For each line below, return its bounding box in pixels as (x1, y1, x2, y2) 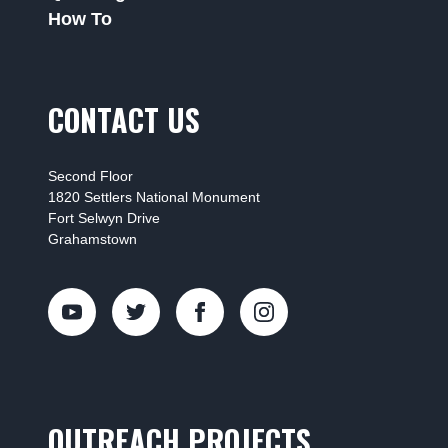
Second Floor (48, 168, 133, 184)
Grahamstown (48, 231, 137, 247)
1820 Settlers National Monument (48, 189, 260, 205)
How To (48, 9, 112, 29)
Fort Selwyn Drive (48, 210, 160, 226)
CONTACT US (48, 97, 200, 142)
